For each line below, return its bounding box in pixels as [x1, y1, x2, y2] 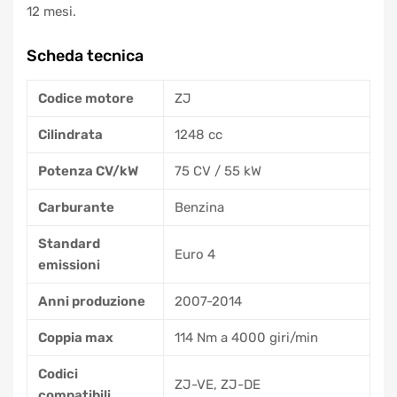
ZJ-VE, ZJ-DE [175, 376, 261, 393]
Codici [38, 365, 78, 382]
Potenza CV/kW [38, 162, 138, 179]
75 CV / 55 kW [175, 162, 261, 179]
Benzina [175, 198, 224, 215]
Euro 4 [175, 245, 215, 262]
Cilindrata [38, 126, 103, 143]
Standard [38, 235, 100, 252]
